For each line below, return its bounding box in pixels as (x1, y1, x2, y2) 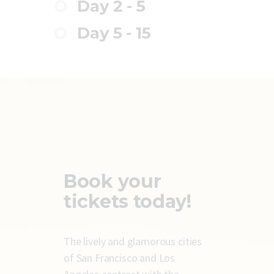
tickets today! (64, 190, 191, 213)
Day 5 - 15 (77, 23, 151, 42)
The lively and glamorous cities (64, 234, 202, 248)
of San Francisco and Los (64, 250, 176, 265)
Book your (64, 169, 161, 193)
